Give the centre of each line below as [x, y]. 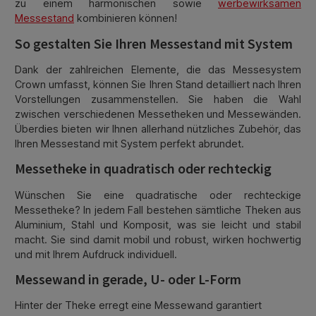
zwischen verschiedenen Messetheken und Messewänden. [158, 114]
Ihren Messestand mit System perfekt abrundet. [129, 143]
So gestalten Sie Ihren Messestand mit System [154, 43]
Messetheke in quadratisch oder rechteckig [143, 169]
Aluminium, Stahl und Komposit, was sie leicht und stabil [158, 224]
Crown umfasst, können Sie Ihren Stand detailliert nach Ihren [158, 84]
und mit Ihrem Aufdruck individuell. [96, 254]
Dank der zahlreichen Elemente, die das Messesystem [158, 69]
